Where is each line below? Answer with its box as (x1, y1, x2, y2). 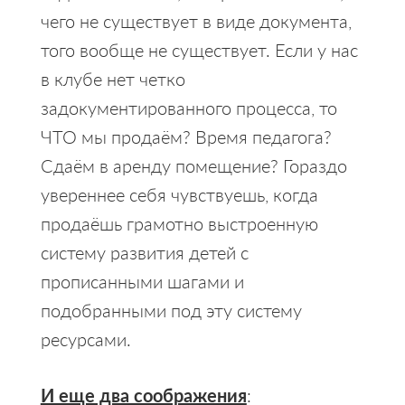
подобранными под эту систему (40, 297, 302, 323)
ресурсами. (40, 325, 131, 352)
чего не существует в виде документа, (40, 7, 352, 33)
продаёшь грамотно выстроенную (40, 210, 318, 236)
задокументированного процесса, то (40, 94, 337, 120)
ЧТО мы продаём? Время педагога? (40, 123, 332, 149)
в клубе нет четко (40, 65, 185, 91)
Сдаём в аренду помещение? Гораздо (40, 152, 347, 178)
